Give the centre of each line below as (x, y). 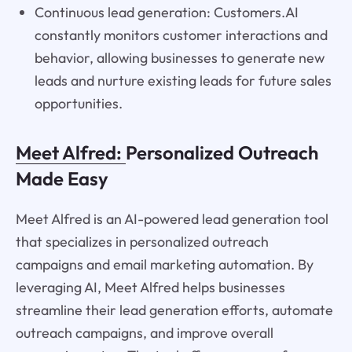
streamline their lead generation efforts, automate (174, 310)
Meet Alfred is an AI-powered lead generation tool (172, 219)
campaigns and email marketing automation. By (164, 265)
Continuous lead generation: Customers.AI (166, 13)
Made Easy (62, 179)
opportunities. (78, 104)
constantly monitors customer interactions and (181, 35)
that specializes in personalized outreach (142, 242)
